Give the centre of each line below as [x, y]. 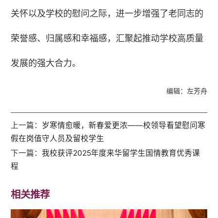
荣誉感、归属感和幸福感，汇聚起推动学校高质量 [107, 38]
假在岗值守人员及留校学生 [58, 139]
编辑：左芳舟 [187, 91]
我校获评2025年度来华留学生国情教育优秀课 [121, 153]
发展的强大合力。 [46, 63]
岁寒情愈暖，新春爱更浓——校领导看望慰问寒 [124, 126]
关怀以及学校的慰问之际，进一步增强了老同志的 [107, 13]
